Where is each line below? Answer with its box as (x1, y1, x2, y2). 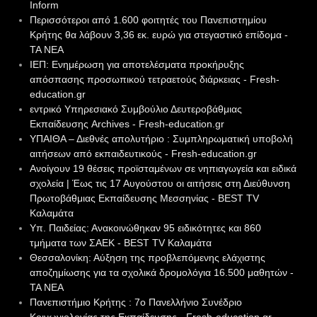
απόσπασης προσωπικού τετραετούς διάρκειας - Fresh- (29, 74, 279, 86)
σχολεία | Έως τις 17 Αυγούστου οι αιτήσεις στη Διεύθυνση (29, 178, 290, 190)
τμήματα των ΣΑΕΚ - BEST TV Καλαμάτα (29, 237, 212, 249)
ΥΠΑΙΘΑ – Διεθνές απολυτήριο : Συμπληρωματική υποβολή (29, 133, 293, 145)
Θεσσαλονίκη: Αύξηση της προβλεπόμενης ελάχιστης (29, 252, 265, 264)
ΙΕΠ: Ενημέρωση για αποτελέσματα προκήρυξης (29, 59, 244, 71)
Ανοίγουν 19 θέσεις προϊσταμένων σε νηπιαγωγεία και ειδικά (29, 163, 296, 175)
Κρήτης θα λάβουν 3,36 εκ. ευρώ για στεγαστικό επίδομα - (29, 29, 288, 41)
